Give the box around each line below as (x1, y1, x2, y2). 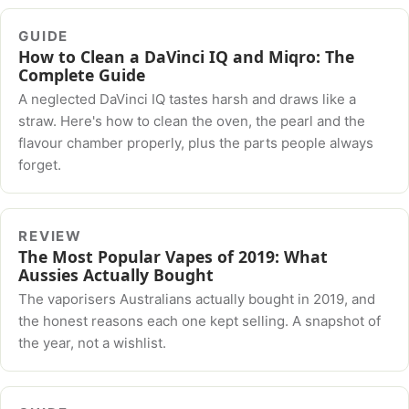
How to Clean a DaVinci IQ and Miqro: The (18, 45, 355, 68)
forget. (18, 156, 62, 174)
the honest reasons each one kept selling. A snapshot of (18, 312, 382, 330)
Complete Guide (18, 63, 146, 86)
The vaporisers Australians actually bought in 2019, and (18, 290, 376, 309)
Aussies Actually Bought (18, 263, 215, 286)
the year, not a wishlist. (18, 334, 167, 352)
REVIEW (18, 226, 83, 245)
